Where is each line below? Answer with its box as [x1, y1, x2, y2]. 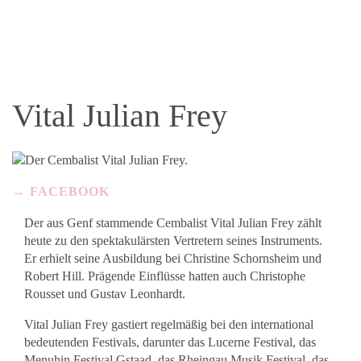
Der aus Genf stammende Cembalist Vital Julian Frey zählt [24, 216, 322, 230]
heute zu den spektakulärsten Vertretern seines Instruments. [24, 234, 322, 247]
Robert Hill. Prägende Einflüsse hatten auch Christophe [24, 269, 305, 283]
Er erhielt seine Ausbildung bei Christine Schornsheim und [24, 251, 322, 265]
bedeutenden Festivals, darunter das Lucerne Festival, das [24, 335, 316, 349]
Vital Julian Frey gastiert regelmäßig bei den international [24, 317, 313, 331]
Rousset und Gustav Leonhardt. [24, 287, 185, 301]
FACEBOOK [30, 185, 110, 198]
